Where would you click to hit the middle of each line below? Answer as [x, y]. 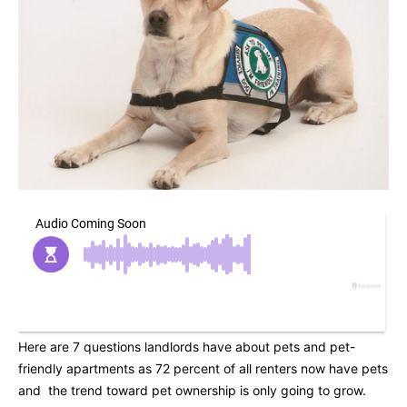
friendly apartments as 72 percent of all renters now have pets [203, 369]
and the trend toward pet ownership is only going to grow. [192, 391]
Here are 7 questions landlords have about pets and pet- [187, 347]
